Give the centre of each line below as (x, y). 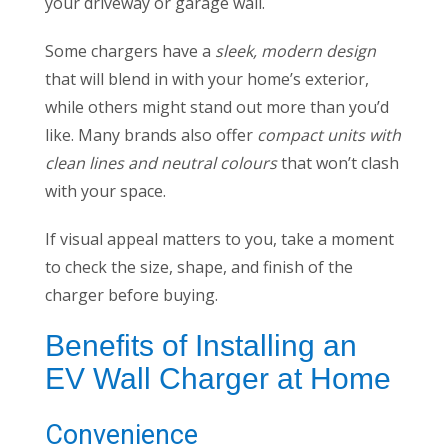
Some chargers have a (130, 51)
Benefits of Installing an (201, 346)
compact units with (329, 135)
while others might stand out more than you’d (217, 107)
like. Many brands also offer (151, 135)
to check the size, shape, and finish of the (199, 267)
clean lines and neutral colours (163, 163)
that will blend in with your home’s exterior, (207, 79)
